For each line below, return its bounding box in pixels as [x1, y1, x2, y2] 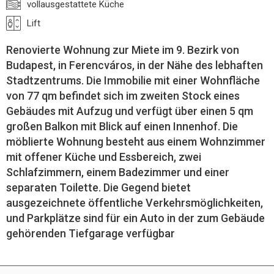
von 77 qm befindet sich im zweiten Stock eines [6, 89, 240, 102]
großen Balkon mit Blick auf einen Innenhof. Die [6, 120, 238, 133]
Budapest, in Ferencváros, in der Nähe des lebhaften [6, 59, 263, 72]
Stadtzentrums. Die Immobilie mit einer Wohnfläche [6, 74, 260, 87]
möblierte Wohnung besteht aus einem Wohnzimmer [6, 135, 265, 148]
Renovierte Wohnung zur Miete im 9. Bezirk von [6, 43, 239, 56]
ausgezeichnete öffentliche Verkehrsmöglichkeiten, [6, 196, 263, 209]
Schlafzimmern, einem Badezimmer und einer [6, 166, 229, 179]
